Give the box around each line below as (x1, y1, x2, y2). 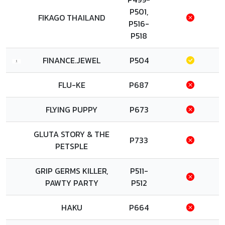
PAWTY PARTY (45, 177, 98, 189)
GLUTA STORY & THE (34, 128, 109, 140)
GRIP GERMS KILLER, (35, 165, 108, 177)
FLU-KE (58, 79, 85, 91)
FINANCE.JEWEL (43, 54, 100, 66)
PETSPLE (55, 140, 88, 152)
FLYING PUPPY (46, 103, 97, 116)
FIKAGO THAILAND (38, 12, 105, 24)
